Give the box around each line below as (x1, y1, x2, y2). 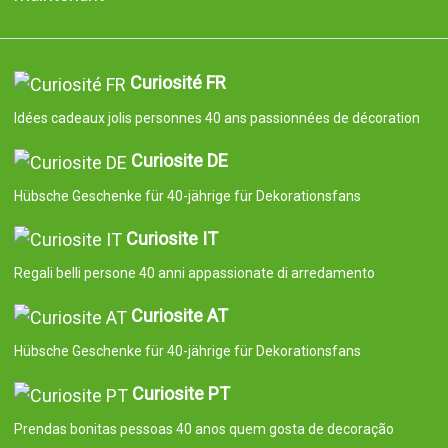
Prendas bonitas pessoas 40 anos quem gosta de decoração (13, 420, 394, 437)
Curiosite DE (130, 149, 228, 171)
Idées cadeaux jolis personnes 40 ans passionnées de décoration (13, 109, 420, 126)
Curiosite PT (131, 383, 230, 405)
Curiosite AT (130, 305, 228, 327)
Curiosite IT (125, 227, 218, 249)
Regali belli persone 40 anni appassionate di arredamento (13, 265, 375, 282)
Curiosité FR (129, 72, 226, 94)
